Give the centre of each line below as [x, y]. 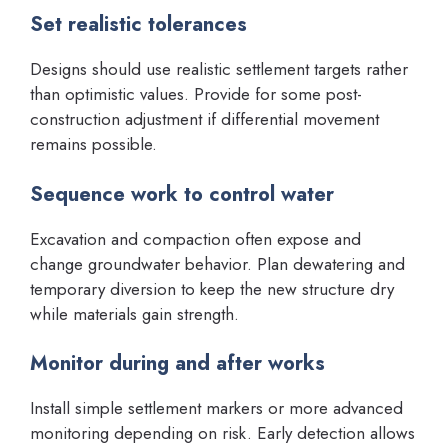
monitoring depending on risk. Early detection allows [222, 433]
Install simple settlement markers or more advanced [216, 408]
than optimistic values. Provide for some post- [196, 94]
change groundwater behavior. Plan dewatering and [217, 263]
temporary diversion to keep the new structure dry [212, 288]
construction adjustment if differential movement [204, 119]
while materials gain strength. [134, 313]
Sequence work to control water [182, 194]
